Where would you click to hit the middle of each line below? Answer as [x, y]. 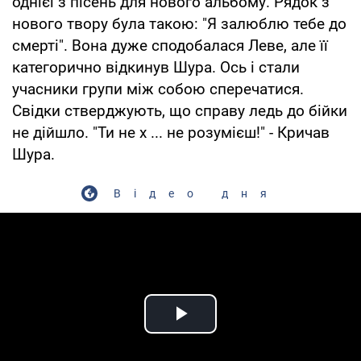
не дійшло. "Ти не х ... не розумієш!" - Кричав [171, 132]
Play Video [239, 332]
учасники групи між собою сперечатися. [158, 89]
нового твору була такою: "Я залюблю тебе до [179, 23]
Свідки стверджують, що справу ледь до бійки [180, 110]
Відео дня [197, 193]
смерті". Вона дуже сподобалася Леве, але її [170, 45]
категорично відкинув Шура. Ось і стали [156, 67]
